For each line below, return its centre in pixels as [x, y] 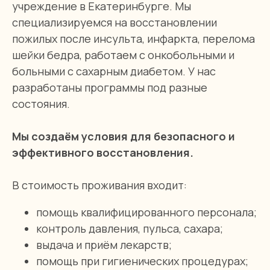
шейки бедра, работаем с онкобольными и [123, 55]
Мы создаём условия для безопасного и [124, 136]
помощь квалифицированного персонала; [146, 212]
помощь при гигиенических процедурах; [142, 261]
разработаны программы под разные [110, 87]
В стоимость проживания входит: [99, 185]
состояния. [41, 104]
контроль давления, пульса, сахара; [130, 228]
